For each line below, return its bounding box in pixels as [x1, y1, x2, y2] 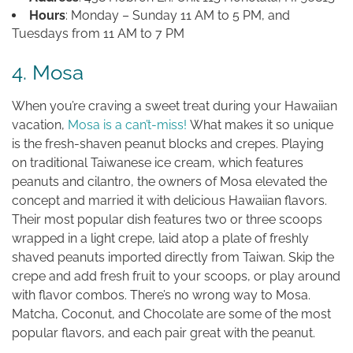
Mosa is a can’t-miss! [68, 117, 187, 132]
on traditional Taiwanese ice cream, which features [12, 154, 303, 170]
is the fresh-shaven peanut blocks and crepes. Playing [12, 136, 324, 151]
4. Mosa [12, 60, 84, 84]
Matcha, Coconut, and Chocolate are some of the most [12, 306, 331, 321]
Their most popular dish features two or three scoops [12, 211, 322, 227]
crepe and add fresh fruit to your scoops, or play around [12, 268, 340, 284]
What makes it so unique [187, 117, 333, 132]
